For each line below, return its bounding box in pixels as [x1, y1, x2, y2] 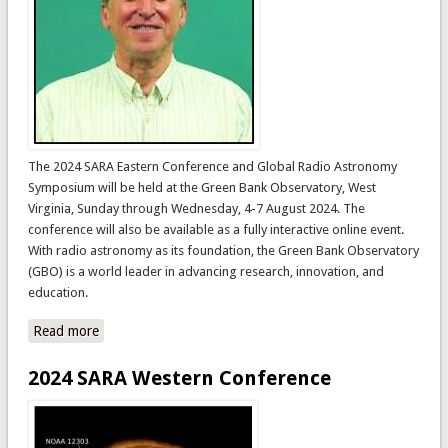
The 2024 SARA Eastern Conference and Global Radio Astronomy [27, 158, 397, 174]
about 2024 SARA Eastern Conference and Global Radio [98, 322, 443, 339]
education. [27, 284, 88, 300]
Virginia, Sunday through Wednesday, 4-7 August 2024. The [27, 200, 365, 216]
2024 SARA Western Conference [27, 365, 331, 390]
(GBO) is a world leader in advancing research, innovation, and [27, 263, 384, 279]
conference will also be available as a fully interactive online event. [27, 221, 404, 237]
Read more [32, 322, 99, 339]
